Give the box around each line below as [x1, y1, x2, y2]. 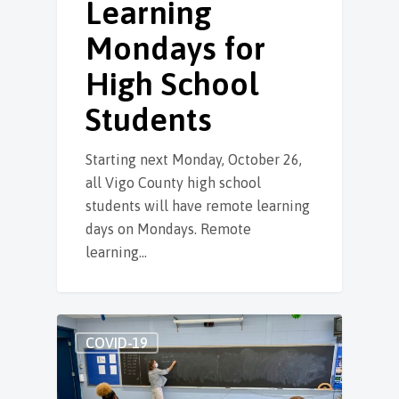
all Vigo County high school [85, 174, 261, 191]
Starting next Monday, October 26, [85, 151, 302, 167]
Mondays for [85, 28, 265, 67]
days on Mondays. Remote [85, 220, 251, 237]
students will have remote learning [85, 197, 310, 214]
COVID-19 [85, 334, 148, 351]
